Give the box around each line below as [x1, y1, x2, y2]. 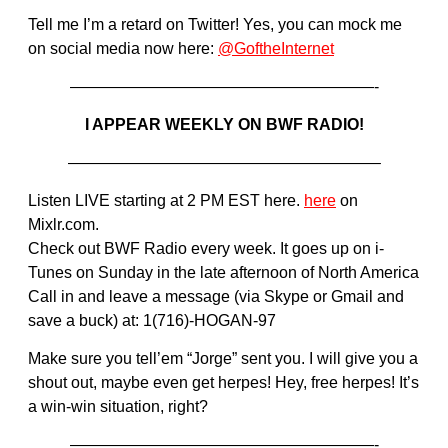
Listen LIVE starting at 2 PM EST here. [28, 192, 304, 210]
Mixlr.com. [28, 216, 99, 234]
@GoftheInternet [218, 40, 334, 58]
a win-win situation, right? [28, 398, 208, 416]
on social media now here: [28, 40, 218, 58]
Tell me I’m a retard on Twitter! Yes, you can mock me [28, 16, 402, 34]
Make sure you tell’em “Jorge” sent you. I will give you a [28, 350, 418, 368]
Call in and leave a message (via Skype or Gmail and [28, 288, 404, 306]
